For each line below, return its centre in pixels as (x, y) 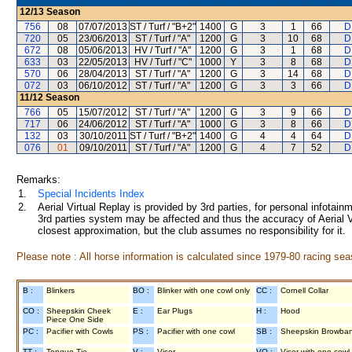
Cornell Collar (304, 290)
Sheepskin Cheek (79, 311)
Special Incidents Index (91, 194)
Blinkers (60, 290)
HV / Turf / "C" (163, 62)
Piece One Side (75, 319)
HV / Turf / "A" (163, 50)
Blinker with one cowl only (203, 290)
